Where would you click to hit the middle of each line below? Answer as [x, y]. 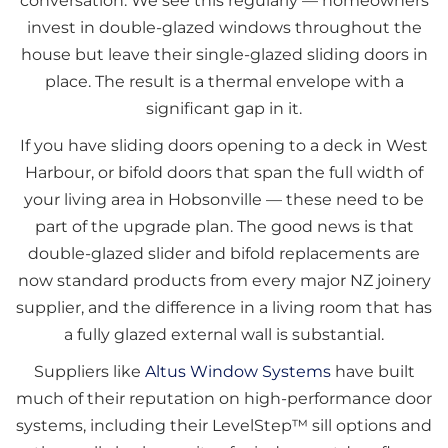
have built [372, 372]
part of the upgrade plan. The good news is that [224, 227]
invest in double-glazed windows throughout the [224, 28]
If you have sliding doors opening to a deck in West [224, 146]
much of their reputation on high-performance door [224, 399]
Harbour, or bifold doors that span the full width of [224, 173]
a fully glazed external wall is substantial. [224, 335]
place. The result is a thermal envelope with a [224, 82]
